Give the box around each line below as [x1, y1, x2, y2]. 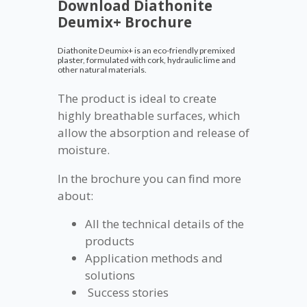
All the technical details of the [85, 216, 244, 232]
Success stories [85, 284, 169, 301]
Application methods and [85, 250, 223, 267]
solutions [85, 267, 135, 284]
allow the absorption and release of [58, 125, 249, 141]
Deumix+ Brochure [58, 12, 192, 32]
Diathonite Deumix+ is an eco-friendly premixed [58, 45, 235, 56]
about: [58, 188, 93, 204]
